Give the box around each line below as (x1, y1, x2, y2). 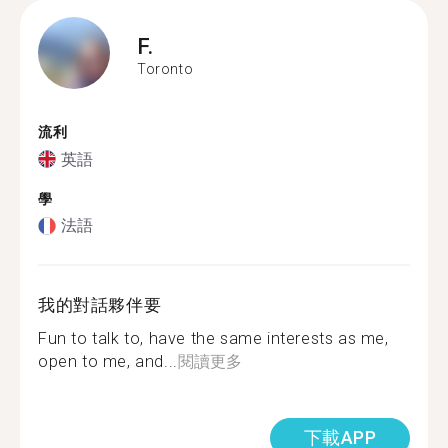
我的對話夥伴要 (38, 295, 162, 315)
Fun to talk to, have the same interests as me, (38, 329, 389, 348)
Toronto (137, 60, 194, 77)
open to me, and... (38, 352, 178, 371)
